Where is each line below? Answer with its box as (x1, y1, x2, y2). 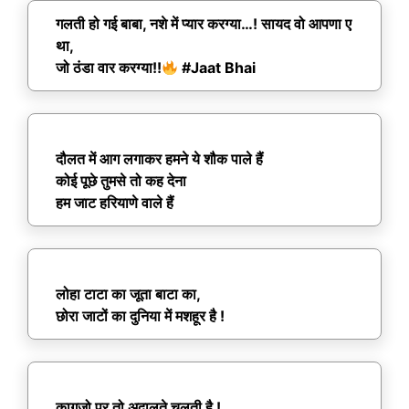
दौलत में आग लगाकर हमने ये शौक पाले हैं (56, 150, 263, 169)
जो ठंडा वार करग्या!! (56, 58, 162, 78)
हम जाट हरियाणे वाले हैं (56, 194, 173, 213)
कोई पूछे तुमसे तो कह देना (56, 172, 186, 191)
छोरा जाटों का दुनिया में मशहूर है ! (56, 307, 225, 326)
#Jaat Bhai (178, 58, 257, 78)
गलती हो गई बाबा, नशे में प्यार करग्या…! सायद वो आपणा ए (56, 15, 351, 34)
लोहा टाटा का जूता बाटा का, (56, 285, 201, 304)
